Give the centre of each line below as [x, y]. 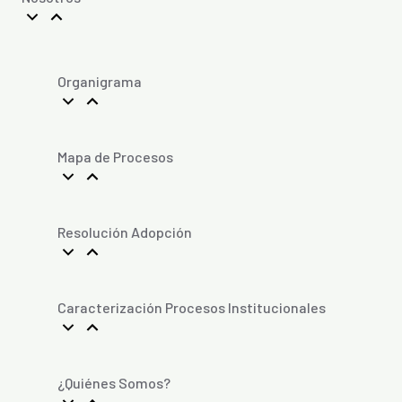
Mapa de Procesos [115, 156]
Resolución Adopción [125, 232]
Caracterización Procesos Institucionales [192, 307]
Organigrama [100, 81]
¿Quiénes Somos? [114, 382]
